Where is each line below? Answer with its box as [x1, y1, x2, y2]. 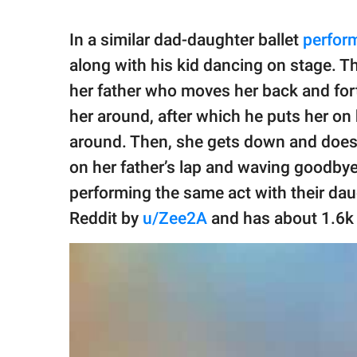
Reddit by [69, 208, 143, 228]
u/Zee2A [143, 208, 207, 228]
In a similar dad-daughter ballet [69, 29, 303, 49]
